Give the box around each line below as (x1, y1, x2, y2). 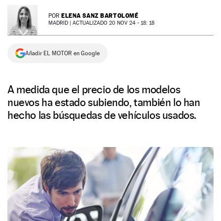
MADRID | (48, 20, 73, 26)
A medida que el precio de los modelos (7, 83, 181, 96)
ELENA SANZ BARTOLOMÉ (61, 12, 139, 19)
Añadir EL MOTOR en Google (25, 50, 100, 57)
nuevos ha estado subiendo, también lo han (7, 96, 200, 109)
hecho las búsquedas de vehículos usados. (7, 109, 197, 121)
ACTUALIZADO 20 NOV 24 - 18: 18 (73, 20, 154, 26)
